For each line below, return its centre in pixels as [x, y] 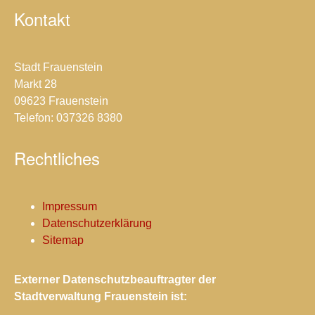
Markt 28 [36, 84]
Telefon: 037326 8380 [68, 118]
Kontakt [42, 19]
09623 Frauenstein [61, 101]
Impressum [70, 206]
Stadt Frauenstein [58, 67]
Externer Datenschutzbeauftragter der [115, 279]
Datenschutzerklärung [97, 223]
